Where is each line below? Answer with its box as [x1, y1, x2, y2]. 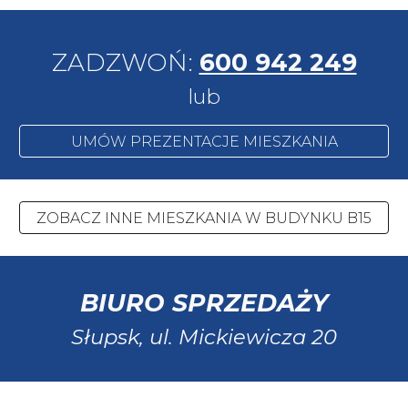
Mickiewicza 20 [178, 324, 337, 350]
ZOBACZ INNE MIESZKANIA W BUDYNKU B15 [36, 209, 372, 227]
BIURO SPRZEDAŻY [79, 288, 329, 318]
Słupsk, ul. [71, 324, 178, 350]
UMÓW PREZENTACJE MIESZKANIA [70, 132, 338, 150]
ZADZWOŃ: [51, 47, 199, 77]
